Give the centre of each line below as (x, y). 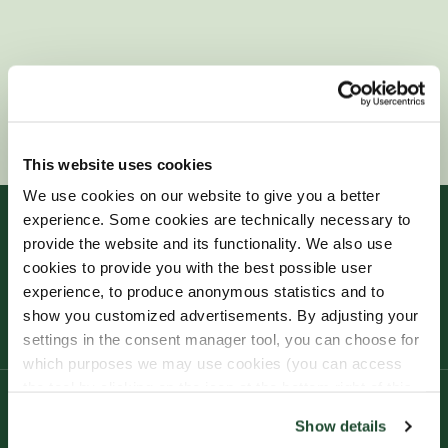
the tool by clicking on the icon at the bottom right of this (217, 387)
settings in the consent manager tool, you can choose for (221, 339)
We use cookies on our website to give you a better (201, 195)
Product (52, 422)
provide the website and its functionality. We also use (207, 243)
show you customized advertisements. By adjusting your (221, 315)
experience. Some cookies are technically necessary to (217, 219)
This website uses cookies (118, 163)
